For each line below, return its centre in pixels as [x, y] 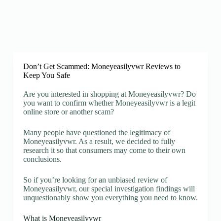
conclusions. [42, 159]
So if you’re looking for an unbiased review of [95, 180]
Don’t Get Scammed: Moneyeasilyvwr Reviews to [102, 66]
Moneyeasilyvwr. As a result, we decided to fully [99, 141]
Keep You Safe [46, 75]
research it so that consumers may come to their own [104, 150]
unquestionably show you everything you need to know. [110, 198]
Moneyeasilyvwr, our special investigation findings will [109, 189]
